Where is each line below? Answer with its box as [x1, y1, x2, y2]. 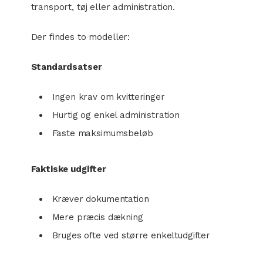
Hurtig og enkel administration [52, 110, 180, 120]
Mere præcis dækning [52, 212, 143, 222]
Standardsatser [31, 62, 102, 72]
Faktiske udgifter [31, 164, 106, 174]
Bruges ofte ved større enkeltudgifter [52, 230, 210, 241]
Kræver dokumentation [52, 194, 149, 204]
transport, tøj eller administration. [31, 2, 176, 12]
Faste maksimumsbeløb [52, 128, 153, 139]
